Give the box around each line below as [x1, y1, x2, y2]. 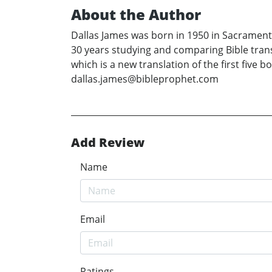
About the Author [71, 4, 201, 25]
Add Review [71, 134, 144, 151]
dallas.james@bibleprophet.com [71, 72, 219, 86]
